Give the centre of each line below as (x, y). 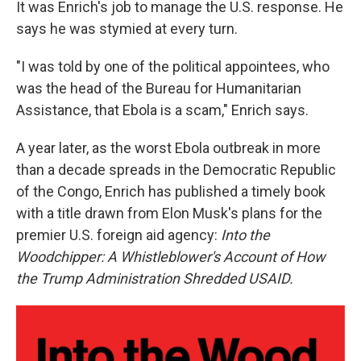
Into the (245, 235)
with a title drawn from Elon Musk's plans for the (169, 214)
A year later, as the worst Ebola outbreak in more (168, 148)
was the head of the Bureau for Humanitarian (159, 89)
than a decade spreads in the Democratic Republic (176, 170)
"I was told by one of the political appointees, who (173, 67)
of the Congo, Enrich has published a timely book (171, 192)
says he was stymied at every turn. (127, 29)
